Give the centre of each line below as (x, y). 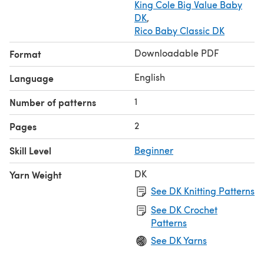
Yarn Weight (36, 174)
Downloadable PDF (176, 52)
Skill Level (30, 150)
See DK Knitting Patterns (203, 190)
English (150, 77)
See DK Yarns (179, 240)
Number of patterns (53, 102)
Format (25, 54)
